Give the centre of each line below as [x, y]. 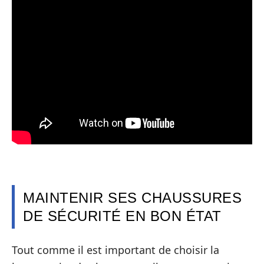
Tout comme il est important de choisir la [115, 250]
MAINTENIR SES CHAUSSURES [132, 197]
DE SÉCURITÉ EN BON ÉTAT [122, 216]
